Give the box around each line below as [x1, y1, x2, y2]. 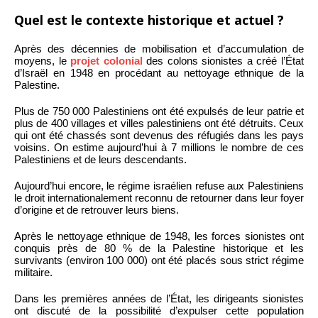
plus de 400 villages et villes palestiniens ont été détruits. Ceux [14, 116, 304, 129]
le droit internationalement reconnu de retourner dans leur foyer [14, 191, 304, 204]
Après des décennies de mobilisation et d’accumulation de [14, 42, 304, 55]
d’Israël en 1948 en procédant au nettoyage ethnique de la [14, 66, 304, 79]
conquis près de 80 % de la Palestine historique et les [14, 241, 304, 254]
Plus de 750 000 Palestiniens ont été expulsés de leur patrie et [14, 104, 304, 117]
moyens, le [14, 54, 71, 67]
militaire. [14, 265, 53, 278]
